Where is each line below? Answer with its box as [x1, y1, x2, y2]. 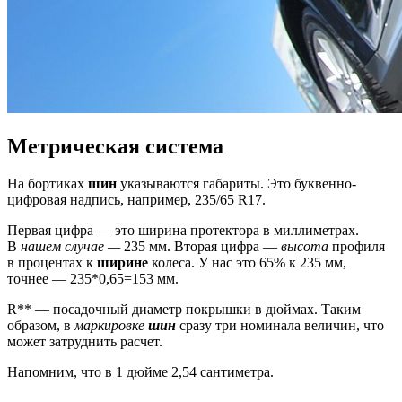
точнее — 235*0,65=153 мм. [7, 271, 179, 287]
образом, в [7, 318, 74, 334]
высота [281, 239, 332, 255]
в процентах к [7, 255, 97, 271]
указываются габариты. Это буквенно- [120, 176, 356, 192]
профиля [332, 239, 385, 255]
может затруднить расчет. [7, 334, 162, 350]
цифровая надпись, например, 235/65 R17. [7, 192, 266, 208]
